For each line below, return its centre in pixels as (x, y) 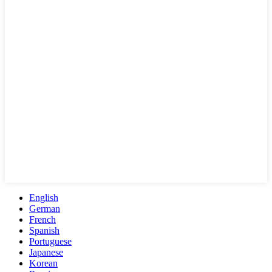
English (44, 197)
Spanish (44, 230)
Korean (43, 263)
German (45, 208)
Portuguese (50, 241)
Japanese (46, 252)
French (42, 219)
